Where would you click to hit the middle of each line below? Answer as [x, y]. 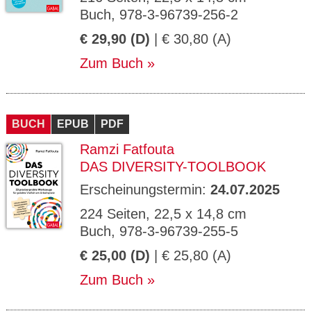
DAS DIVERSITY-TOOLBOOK [173, 167]
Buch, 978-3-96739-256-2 [159, 15]
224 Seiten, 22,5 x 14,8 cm [163, 214]
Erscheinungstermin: [145, 190]
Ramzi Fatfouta [127, 149]
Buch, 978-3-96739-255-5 [159, 231]
